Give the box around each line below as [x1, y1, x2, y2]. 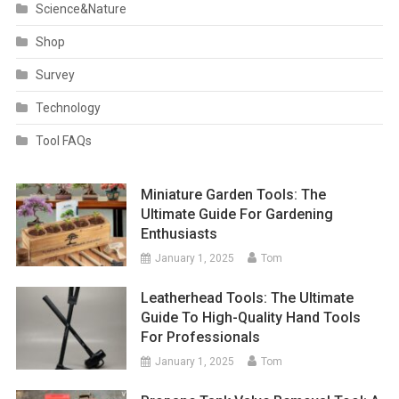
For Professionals [141, 329, 261, 346]
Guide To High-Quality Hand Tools [141, 309, 362, 327]
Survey [35, 68, 75, 83]
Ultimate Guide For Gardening [141, 206, 334, 224]
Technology [35, 101, 101, 116]
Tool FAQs [35, 134, 92, 149]
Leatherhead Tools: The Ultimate [141, 289, 354, 307]
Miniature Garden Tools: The [141, 186, 327, 204]
